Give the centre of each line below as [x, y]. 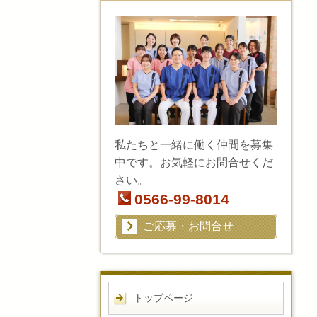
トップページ [163, 298]
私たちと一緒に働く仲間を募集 [194, 145]
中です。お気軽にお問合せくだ [194, 163]
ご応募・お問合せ [188, 226]
